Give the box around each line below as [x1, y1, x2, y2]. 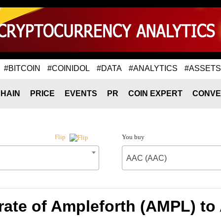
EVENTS [65, 89, 97, 98]
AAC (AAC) [126, 154, 167, 162]
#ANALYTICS [129, 64, 178, 73]
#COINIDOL [47, 64, 90, 73]
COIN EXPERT [128, 89, 183, 98]
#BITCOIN [4, 64, 40, 73]
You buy [121, 133, 145, 141]
